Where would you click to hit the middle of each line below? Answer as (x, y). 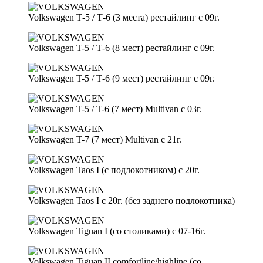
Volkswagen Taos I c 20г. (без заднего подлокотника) (131, 200)
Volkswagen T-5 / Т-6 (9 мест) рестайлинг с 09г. (122, 78)
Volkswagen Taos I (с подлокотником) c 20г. (114, 170)
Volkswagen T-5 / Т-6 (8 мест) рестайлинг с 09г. (122, 48)
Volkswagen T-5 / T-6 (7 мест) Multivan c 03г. (115, 109)
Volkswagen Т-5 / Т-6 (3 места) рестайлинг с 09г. (124, 17)
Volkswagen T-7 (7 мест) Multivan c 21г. (105, 139)
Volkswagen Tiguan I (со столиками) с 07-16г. (117, 231)
